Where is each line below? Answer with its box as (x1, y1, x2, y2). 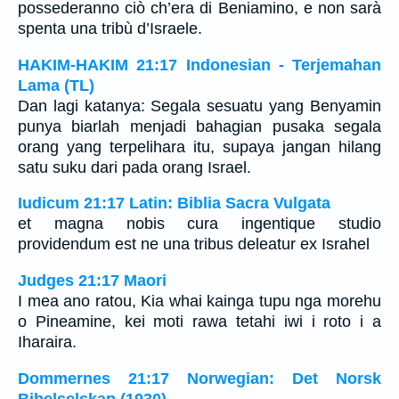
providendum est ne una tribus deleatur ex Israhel (18, 235, 370, 254)
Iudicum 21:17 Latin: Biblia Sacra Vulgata (18, 194, 330, 213)
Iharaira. (18, 333, 77, 352)
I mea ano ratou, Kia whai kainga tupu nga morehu (18, 292, 381, 311)
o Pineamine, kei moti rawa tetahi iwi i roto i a (18, 313, 381, 331)
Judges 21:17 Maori (18, 272, 167, 290)
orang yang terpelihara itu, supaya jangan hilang (18, 137, 381, 156)
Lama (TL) (18, 76, 94, 94)
